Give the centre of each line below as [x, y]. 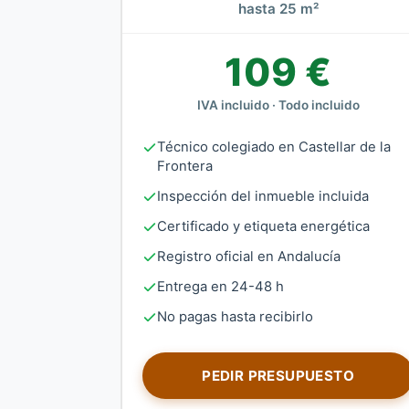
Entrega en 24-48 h [220, 287]
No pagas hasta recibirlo [235, 317]
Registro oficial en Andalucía [249, 257]
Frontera [185, 166]
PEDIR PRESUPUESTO [278, 376]
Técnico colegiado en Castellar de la [274, 147]
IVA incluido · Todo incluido [278, 105]
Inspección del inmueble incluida [263, 196]
